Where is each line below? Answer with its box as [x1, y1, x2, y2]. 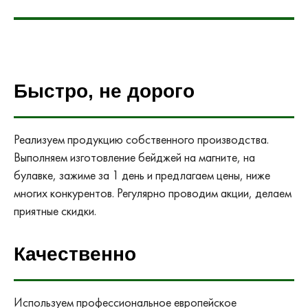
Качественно [14, 243, 136, 265]
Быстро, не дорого [14, 80, 195, 102]
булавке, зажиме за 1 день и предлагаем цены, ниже [14, 167, 270, 183]
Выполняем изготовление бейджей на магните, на [14, 149, 255, 165]
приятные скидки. [14, 203, 96, 219]
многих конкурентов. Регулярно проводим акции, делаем [14, 185, 291, 201]
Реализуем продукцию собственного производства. [14, 131, 269, 147]
